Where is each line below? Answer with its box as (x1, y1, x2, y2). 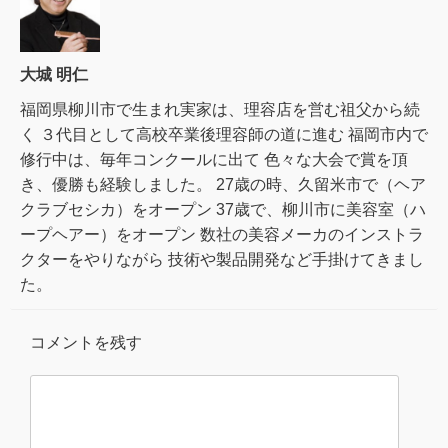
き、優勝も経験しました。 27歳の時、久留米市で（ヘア (20, 176, 426, 194)
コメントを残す (30, 334, 142, 352)
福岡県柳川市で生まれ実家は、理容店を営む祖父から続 (20, 101, 420, 119)
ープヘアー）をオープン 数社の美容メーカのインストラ (20, 226, 424, 244)
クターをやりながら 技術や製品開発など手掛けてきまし (20, 251, 424, 269)
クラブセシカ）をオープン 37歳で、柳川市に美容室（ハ (20, 201, 426, 219)
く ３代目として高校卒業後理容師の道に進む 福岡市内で (20, 126, 428, 144)
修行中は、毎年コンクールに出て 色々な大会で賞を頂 (20, 151, 408, 169)
